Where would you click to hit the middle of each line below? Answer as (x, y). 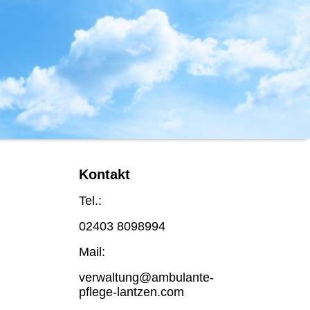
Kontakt (104, 174)
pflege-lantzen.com (131, 292)
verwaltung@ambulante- (146, 277)
